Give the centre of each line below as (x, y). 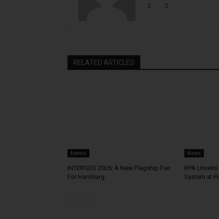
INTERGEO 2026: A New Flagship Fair (119, 168)
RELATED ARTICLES (104, 63)
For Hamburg (86, 177)
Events (78, 153)
